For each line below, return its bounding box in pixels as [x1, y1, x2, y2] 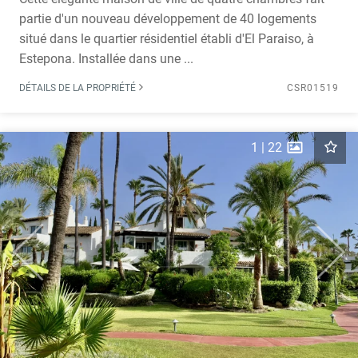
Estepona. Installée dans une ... [19, 51, 193, 66]
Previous [27, 252, 76, 268]
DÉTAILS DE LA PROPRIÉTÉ [19, 82, 138, 93]
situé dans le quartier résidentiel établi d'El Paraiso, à [19, 31, 314, 46]
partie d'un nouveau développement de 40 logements [19, 11, 316, 26]
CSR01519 [287, 82, 339, 93]
